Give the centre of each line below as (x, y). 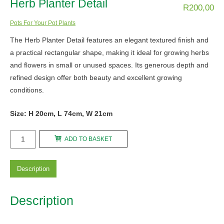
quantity (22, 173)
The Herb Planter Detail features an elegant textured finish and (109, 40)
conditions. (27, 90)
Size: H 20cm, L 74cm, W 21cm (62, 113)
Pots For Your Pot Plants (43, 23)
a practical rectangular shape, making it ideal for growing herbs (109, 53)
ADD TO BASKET (88, 139)
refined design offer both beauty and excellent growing (96, 78)
